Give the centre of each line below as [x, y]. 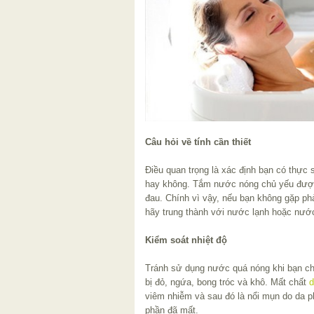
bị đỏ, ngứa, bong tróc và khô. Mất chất [227, 282]
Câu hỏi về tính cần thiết [198, 142]
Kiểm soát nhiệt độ [186, 240]
